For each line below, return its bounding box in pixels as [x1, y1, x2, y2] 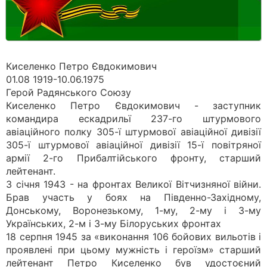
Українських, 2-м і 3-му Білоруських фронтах [6, 218, 221, 229]
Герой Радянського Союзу [6, 86, 131, 98]
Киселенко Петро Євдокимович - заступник [6, 100, 261, 111]
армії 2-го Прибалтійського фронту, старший [6, 152, 261, 164]
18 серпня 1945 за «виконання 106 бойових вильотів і [6, 231, 261, 243]
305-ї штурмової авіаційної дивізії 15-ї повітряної [6, 139, 261, 151]
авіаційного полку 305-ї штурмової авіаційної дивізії [6, 126, 261, 138]
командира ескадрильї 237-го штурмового [6, 113, 261, 125]
